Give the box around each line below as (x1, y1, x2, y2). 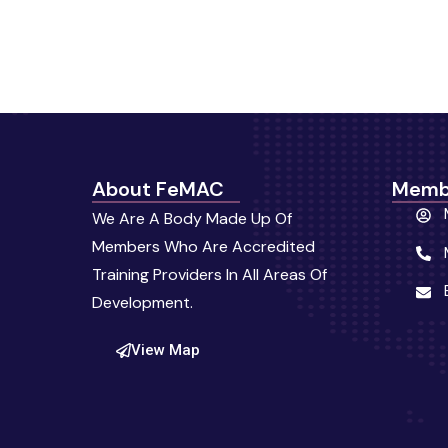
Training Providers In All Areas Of (92, 263, 327, 285)
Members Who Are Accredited (92, 235, 315, 257)
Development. (92, 291, 193, 313)
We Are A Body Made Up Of (92, 207, 292, 229)
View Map (131, 340, 200, 359)
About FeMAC (92, 175, 224, 202)
